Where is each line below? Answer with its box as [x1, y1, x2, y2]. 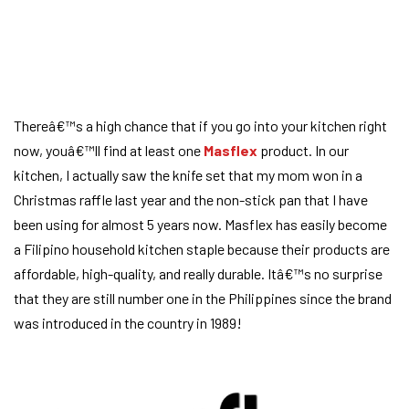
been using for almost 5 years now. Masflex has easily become [14, 215, 387, 234]
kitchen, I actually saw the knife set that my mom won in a [14, 166, 362, 184]
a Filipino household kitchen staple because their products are [14, 240, 390, 258]
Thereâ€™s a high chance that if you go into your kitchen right [14, 117, 387, 135]
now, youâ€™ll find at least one [14, 142, 204, 160]
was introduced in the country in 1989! [14, 314, 242, 332]
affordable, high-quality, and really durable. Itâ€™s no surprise [14, 265, 383, 283]
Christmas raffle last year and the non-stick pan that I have [14, 191, 368, 209]
